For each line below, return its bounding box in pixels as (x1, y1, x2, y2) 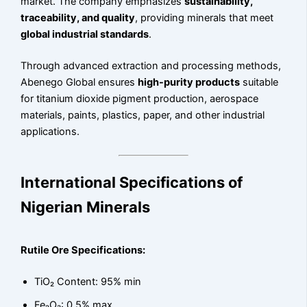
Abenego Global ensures (21, 76, 138, 89)
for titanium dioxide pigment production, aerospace (21, 93, 259, 106)
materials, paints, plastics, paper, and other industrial (21, 109, 265, 122)
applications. (21, 125, 80, 138)
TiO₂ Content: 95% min (34, 275, 142, 288)
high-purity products (138, 76, 241, 89)
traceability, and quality (21, 12, 136, 25)
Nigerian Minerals (21, 197, 151, 216)
